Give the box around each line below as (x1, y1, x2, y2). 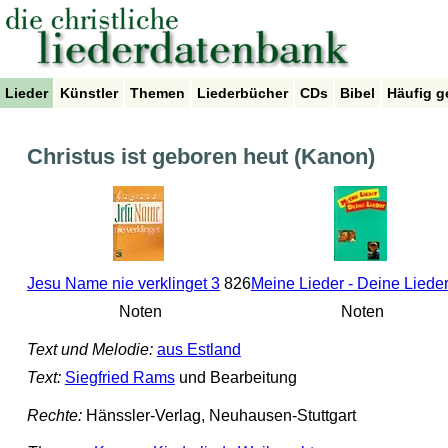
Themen (130, 85, 185, 101)
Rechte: (26, 406, 82, 424)
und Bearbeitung (174, 369, 297, 387)
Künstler (60, 85, 118, 101)
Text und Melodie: (26, 341, 153, 359)
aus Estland (156, 341, 241, 359)
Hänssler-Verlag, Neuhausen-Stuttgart (81, 406, 356, 424)
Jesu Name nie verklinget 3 (26, 275, 220, 293)
